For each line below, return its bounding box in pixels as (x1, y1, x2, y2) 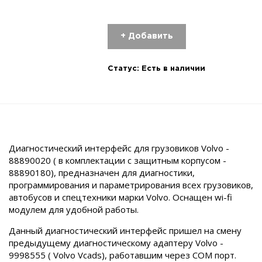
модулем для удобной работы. (9, 204, 141, 215)
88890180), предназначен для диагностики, (9, 167, 195, 178)
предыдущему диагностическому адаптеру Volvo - (9, 237, 223, 249)
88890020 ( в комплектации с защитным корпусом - (9, 154, 226, 166)
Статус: (107, 65, 142, 72)
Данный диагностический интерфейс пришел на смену (9, 225, 242, 236)
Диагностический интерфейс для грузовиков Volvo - (9, 142, 229, 154)
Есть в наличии (141, 65, 205, 72)
